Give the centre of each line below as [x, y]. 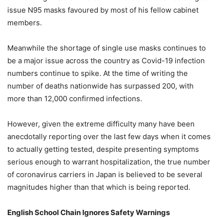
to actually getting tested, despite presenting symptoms [103, 149]
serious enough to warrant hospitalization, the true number [109, 162]
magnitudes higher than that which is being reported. [99, 187]
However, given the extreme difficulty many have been [101, 124]
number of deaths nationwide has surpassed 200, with [100, 86]
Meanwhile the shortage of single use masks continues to [107, 48]
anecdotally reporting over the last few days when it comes [109, 137]
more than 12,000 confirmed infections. [75, 99]
